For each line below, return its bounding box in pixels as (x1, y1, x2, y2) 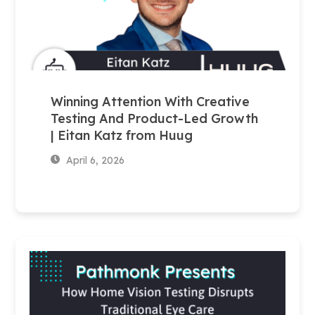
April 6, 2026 (63, 153, 124, 167)
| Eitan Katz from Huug (51, 127, 193, 143)
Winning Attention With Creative (51, 93, 250, 110)
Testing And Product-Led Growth (51, 110, 259, 127)
